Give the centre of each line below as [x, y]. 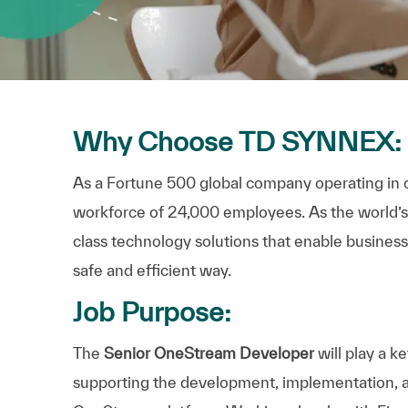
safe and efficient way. [152, 270]
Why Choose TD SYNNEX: [237, 141]
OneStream [195, 352]
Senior [127, 352]
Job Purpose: [158, 311]
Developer [277, 352]
